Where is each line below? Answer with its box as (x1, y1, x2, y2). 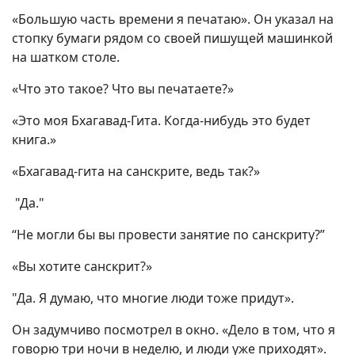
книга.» (12, 131, 56, 149)
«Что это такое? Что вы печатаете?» (12, 80, 234, 98)
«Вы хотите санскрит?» (12, 258, 152, 276)
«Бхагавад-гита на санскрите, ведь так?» (12, 162, 260, 181)
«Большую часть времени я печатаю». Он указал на (12, 10, 334, 29)
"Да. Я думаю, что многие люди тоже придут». (12, 289, 294, 307)
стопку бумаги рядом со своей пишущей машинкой (12, 29, 333, 48)
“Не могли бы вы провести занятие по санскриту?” (12, 226, 325, 244)
